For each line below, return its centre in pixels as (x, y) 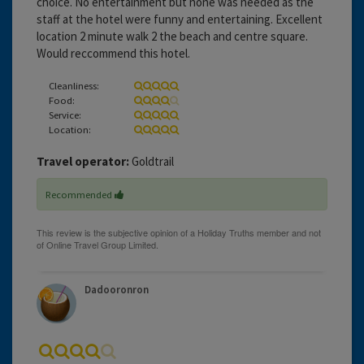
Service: (65, 114)
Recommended (80, 194)
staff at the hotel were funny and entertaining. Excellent (180, 19)
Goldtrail (152, 161)
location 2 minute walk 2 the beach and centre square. (172, 36)
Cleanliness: (74, 85)
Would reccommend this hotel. (113, 53)
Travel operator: (83, 161)
